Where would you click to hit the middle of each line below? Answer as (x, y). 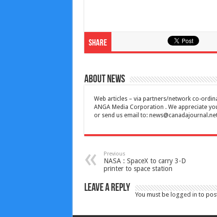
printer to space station (138, 168)
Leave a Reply (107, 188)
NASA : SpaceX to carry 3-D (145, 161)
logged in (184, 194)
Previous (114, 154)
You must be (153, 194)
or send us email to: (121, 115)
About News (104, 79)
